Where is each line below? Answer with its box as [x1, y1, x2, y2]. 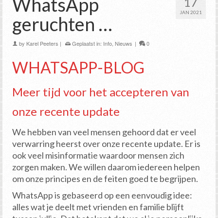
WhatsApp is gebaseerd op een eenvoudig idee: [12, 190, 192, 201]
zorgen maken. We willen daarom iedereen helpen [12, 162, 200, 173]
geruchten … [12, 13, 112, 36]
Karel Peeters [26, 39, 58, 48]
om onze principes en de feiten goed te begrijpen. [12, 173, 198, 184]
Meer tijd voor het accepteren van [12, 85, 189, 99]
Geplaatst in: [72, 39, 103, 48]
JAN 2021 [180, 9, 202, 16]
